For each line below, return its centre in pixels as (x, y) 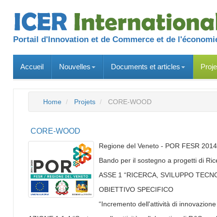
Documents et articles (146, 66)
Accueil (32, 66)
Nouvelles (75, 66)
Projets (85, 101)
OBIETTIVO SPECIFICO (136, 189)
